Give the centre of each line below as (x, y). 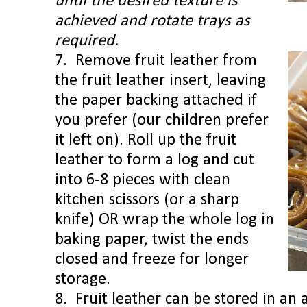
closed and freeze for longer (152, 260)
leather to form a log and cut (155, 161)
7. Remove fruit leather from (156, 61)
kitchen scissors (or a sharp (147, 200)
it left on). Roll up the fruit (146, 141)
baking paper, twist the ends (152, 240)
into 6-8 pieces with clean (143, 181)
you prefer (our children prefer (162, 121)
